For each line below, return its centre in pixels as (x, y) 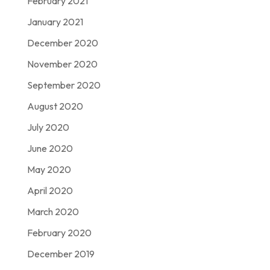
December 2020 (62, 43)
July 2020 (48, 127)
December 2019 (61, 254)
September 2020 (64, 85)
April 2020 (50, 191)
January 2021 (55, 22)
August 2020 (55, 106)
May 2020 (49, 170)
